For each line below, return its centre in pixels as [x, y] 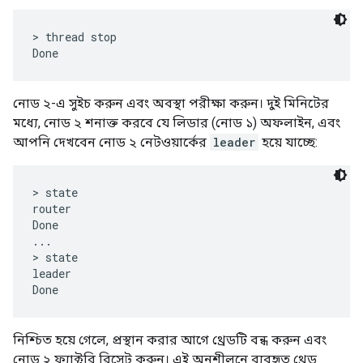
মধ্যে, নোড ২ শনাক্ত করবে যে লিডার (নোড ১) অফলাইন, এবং [177, 123]
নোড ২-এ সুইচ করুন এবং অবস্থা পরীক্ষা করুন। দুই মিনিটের [171, 104]
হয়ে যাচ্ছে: [288, 143]
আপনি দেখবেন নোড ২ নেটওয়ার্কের [111, 143]
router [52, 209]
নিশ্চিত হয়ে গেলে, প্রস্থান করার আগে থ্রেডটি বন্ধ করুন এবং [170, 340]
